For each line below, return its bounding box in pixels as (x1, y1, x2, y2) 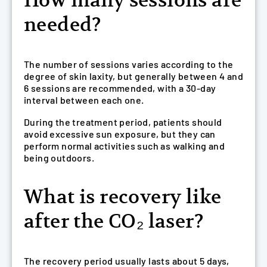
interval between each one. (24, 94, 144, 105)
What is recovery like (24, 185, 222, 209)
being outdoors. (24, 152, 95, 164)
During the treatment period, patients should (24, 116, 222, 128)
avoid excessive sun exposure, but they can (24, 128, 216, 140)
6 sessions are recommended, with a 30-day (24, 82, 216, 94)
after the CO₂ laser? (24, 209, 204, 234)
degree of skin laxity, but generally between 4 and (24, 70, 243, 82)
